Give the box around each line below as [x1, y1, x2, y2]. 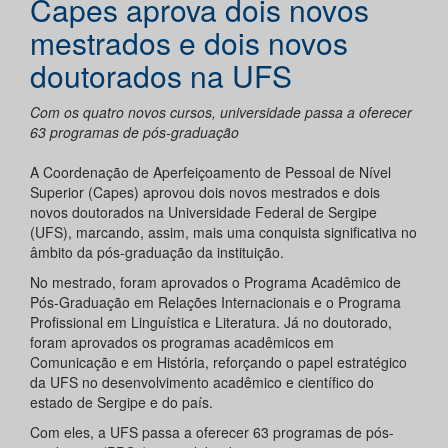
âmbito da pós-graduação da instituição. [30, 242, 284, 263]
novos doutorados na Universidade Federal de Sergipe [30, 202, 377, 223]
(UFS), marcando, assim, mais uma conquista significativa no [30, 222, 417, 243]
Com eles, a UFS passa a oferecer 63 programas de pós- [30, 422, 394, 443]
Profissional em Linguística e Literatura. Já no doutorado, [30, 312, 392, 333]
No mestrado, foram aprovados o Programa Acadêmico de [30, 272, 401, 293]
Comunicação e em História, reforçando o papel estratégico [30, 352, 407, 373]
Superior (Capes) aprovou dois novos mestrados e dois [30, 182, 380, 203]
